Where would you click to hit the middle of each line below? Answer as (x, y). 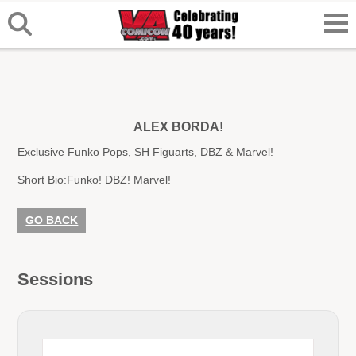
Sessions (56, 279)
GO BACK (52, 220)
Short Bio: (43, 180)
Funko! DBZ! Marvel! (119, 180)
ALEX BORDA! (178, 127)
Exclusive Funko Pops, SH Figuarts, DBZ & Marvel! (146, 151)
